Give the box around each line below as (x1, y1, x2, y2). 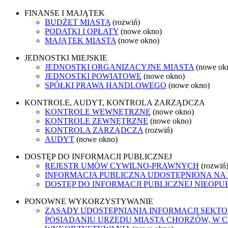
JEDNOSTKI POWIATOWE (45, 71, 141, 80)
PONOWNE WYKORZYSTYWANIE (24, 196, 153, 206)
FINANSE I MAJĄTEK (24, 8, 105, 17)
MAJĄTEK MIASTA (45, 36, 116, 45)
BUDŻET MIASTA (45, 17, 110, 26)
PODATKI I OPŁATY (45, 26, 119, 36)
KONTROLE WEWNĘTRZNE (45, 107, 151, 116)
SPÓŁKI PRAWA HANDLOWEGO (45, 80, 166, 90)
